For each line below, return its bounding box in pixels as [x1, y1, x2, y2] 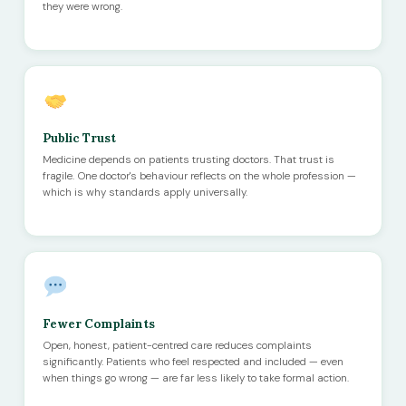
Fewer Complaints [43, 315, 155, 332]
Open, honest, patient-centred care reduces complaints [43, 337, 312, 353]
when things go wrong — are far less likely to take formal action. [43, 370, 349, 385]
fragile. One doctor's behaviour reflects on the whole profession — [43, 169, 356, 184]
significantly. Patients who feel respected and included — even [43, 353, 343, 369]
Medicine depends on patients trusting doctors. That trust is [43, 152, 334, 168]
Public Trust [43, 130, 116, 147]
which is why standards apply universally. [43, 185, 247, 200]
